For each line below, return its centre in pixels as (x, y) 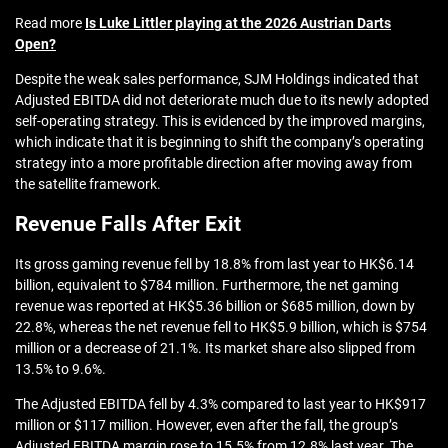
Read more (50, 23)
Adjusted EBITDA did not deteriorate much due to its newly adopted (222, 100)
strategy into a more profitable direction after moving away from (213, 163)
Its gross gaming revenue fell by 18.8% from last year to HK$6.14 (214, 264)
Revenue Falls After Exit (128, 224)
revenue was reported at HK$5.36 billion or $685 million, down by (215, 306)
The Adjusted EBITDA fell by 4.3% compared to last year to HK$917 (220, 404)
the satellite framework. (88, 184)
